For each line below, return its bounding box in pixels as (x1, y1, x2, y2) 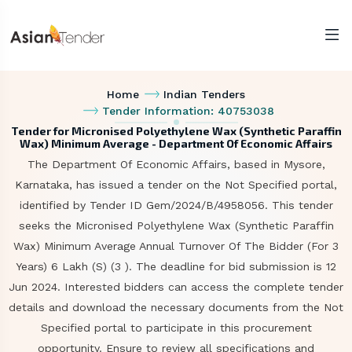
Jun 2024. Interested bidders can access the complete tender (9, 280, 343, 293)
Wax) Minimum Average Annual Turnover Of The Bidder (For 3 (13, 240, 339, 252)
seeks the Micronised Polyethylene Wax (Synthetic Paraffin (18, 219, 334, 232)
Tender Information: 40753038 (102, 104, 275, 117)
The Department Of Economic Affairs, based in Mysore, (27, 158, 325, 170)
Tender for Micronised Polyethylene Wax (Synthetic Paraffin (10, 124, 342, 137)
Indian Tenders (163, 88, 246, 101)
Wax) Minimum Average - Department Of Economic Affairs (20, 137, 332, 150)
